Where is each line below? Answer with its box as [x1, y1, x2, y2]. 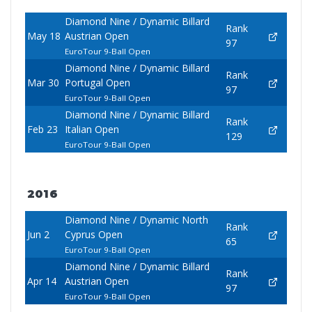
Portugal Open [64, 76, 130, 90]
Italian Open [64, 123, 119, 136]
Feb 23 [26, 123, 58, 136]
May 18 [26, 29, 61, 43]
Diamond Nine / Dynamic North [64, 213, 208, 227]
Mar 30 [26, 76, 59, 90]
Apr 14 [26, 274, 56, 288]
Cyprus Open [64, 228, 123, 242]
